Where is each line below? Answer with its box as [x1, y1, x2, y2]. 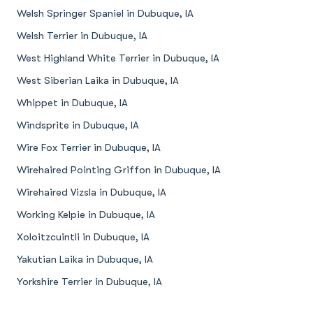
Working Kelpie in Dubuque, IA [17, 209, 155, 221]
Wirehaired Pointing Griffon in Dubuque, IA [17, 164, 221, 176]
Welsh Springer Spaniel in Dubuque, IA [17, 8, 194, 20]
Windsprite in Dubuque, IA [17, 119, 139, 131]
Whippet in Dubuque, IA [17, 97, 128, 109]
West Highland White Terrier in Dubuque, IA [17, 52, 219, 64]
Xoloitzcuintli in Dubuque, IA [17, 231, 150, 243]
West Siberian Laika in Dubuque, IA [17, 75, 179, 87]
